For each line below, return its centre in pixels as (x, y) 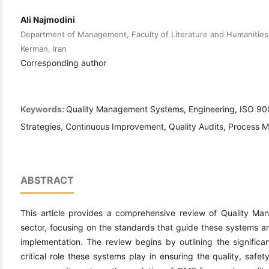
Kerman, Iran (44, 48)
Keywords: (43, 109)
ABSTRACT (47, 180)
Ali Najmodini (48, 19)
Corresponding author (63, 62)
